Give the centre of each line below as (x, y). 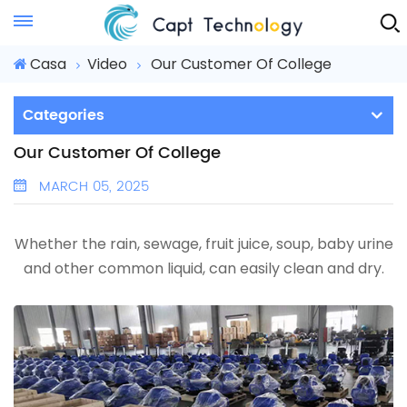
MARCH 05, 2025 (92, 187)
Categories (64, 115)
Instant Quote (101, 15)
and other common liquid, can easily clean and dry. (203, 268)
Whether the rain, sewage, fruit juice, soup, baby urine (203, 244)
